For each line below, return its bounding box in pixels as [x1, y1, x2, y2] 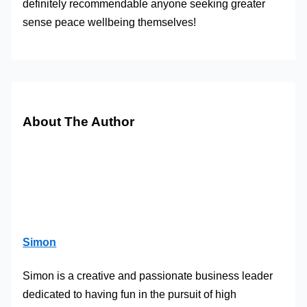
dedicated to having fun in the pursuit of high [23, 287, 237, 300]
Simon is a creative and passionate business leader [23, 269, 273, 282]
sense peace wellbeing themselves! [23, 16, 197, 29]
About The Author [23, 114, 135, 129]
